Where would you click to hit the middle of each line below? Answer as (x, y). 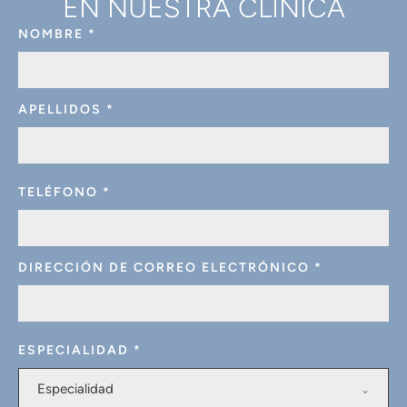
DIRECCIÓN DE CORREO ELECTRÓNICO (166, 268)
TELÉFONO (60, 193)
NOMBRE (53, 35)
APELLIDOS (62, 110)
